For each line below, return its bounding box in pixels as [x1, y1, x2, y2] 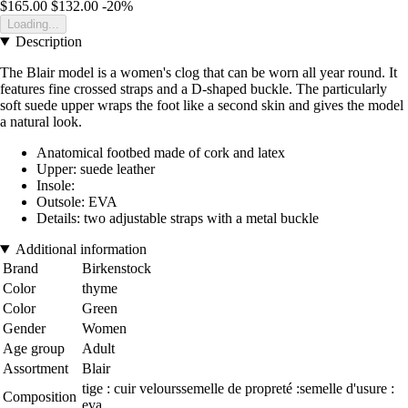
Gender [3, 321, 46, 337]
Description [15, 34, 82, 50]
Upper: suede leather [36, 161, 155, 178]
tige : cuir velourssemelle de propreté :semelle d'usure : [82, 381, 394, 397]
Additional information [15, 241, 147, 258]
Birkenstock [82, 260, 151, 277]
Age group [3, 341, 65, 357]
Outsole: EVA [36, 194, 117, 210]
